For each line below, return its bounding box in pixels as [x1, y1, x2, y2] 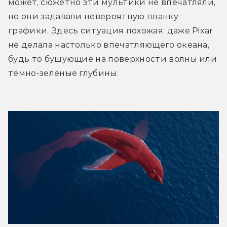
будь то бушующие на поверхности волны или [8, 54, 217, 64]
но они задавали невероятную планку [8, 11, 178, 21]
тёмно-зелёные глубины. [8, 68, 119, 78]
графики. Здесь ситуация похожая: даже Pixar [8, 25, 213, 35]
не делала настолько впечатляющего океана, [8, 40, 210, 50]
